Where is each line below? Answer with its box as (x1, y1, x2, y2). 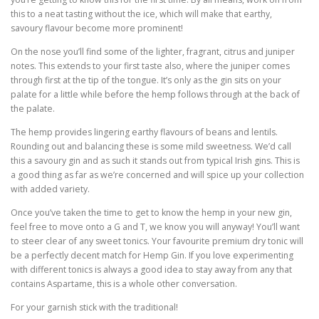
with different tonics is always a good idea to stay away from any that (11, 263, 292, 276)
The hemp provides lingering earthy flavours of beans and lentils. (11, 125, 278, 138)
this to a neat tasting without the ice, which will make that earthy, (11, 7, 272, 20)
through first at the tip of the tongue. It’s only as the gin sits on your (11, 73, 281, 86)
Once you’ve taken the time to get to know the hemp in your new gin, (11, 206, 292, 219)
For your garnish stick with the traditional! (11, 301, 178, 314)
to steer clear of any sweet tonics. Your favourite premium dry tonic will (11, 235, 303, 248)
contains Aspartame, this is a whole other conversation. (11, 278, 237, 291)
